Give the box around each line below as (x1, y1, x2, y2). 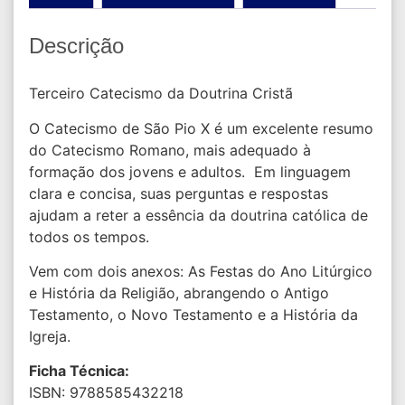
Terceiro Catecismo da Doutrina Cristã (28, 84, 293, 103)
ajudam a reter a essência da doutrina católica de (28, 205, 368, 224)
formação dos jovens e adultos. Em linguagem (28, 162, 351, 181)
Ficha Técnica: (28, 362, 129, 381)
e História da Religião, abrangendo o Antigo (28, 283, 329, 302)
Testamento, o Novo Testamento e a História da (28, 305, 358, 324)
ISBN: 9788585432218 (28, 383, 184, 402)
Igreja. (28, 326, 71, 345)
